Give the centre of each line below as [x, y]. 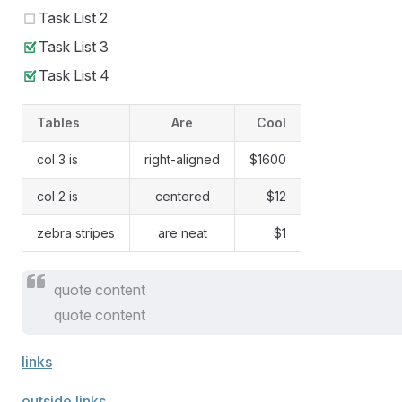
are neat [182, 233]
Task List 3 [74, 47]
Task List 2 [74, 18]
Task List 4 [74, 76]
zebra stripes [76, 233]
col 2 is [57, 197]
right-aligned [182, 160]
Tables [58, 123]
